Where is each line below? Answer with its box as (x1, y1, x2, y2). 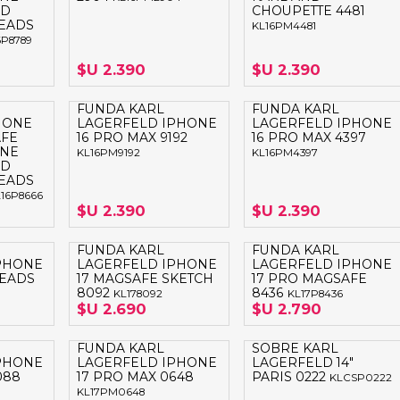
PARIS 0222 (251, 370, 329, 385)
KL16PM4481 (251, 20, 316, 33)
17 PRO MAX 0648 (77, 370, 195, 385)
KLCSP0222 (329, 371, 392, 385)
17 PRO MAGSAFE (251, 271, 367, 287)
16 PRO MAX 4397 (251, 130, 366, 146)
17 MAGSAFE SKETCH (77, 271, 214, 287)
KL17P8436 (287, 287, 343, 301)
